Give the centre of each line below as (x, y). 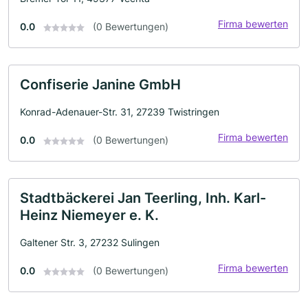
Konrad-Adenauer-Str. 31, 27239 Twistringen (120, 112)
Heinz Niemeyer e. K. (89, 215)
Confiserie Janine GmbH (100, 85)
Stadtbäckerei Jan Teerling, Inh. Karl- (143, 198)
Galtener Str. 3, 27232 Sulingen (90, 242)
